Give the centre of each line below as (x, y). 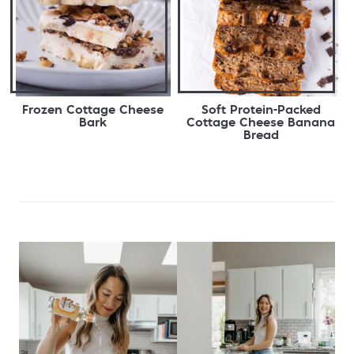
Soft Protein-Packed (261, 111)
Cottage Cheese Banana (261, 124)
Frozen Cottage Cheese (93, 111)
